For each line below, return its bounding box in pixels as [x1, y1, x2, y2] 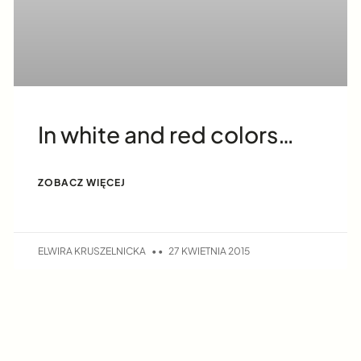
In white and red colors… [38, 120, 295, 149]
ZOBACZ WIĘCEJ [38, 176, 127, 189]
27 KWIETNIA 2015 [167, 244, 251, 257]
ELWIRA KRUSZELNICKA [38, 244, 148, 257]
